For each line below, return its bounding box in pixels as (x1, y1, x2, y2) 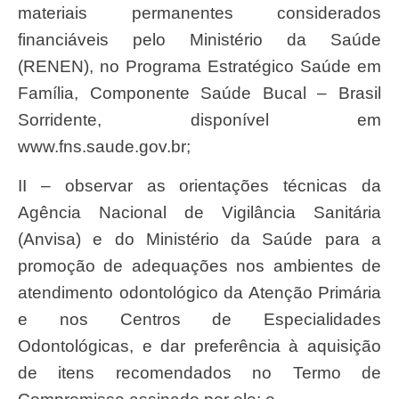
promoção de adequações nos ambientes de (18, 256, 381, 276)
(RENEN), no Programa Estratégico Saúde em (18, 56, 381, 76)
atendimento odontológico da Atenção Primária (18, 283, 381, 303)
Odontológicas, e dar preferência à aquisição (18, 337, 381, 356)
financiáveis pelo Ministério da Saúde (18, 29, 381, 49)
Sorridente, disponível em (18, 110, 381, 129)
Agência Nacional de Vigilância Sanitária (18, 203, 381, 223)
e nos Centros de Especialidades (18, 310, 381, 330)
